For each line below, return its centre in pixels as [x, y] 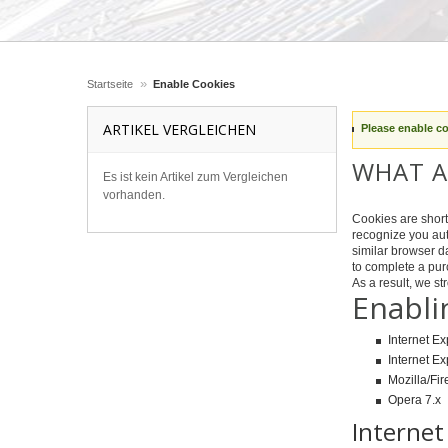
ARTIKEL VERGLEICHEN [179, 129]
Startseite [110, 84]
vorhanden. [134, 195]
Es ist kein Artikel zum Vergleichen [195, 177]
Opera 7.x [414, 400]
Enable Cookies [194, 84]
